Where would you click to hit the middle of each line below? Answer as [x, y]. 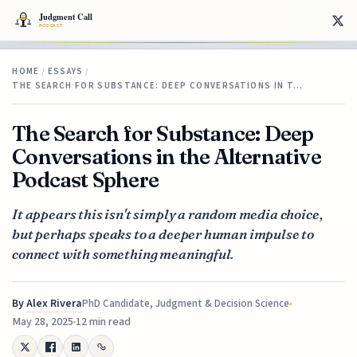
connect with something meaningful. [123, 253]
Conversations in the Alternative [167, 156]
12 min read [104, 322]
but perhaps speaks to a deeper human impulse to [163, 233]
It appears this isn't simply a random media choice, [167, 214]
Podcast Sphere [86, 179]
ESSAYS [65, 71]
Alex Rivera [55, 303]
